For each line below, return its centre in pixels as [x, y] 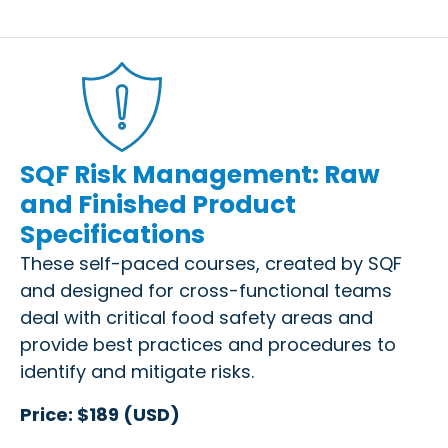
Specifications [112, 234]
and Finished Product [158, 204]
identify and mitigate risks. [137, 371]
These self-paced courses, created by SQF [211, 263]
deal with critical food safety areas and [196, 317]
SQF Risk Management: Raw [200, 174]
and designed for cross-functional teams [206, 290]
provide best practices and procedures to [208, 344]
